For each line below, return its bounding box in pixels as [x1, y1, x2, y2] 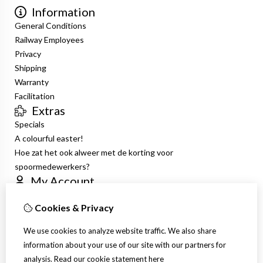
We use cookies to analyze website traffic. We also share [23, 226, 216, 235]
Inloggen [15, 190, 48, 200]
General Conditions [15, 21, 86, 31]
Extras [29, 103, 65, 118]
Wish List [15, 218, 49, 228]
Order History [15, 204, 66, 214]
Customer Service [29, 244, 126, 259]
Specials [15, 119, 45, 130]
